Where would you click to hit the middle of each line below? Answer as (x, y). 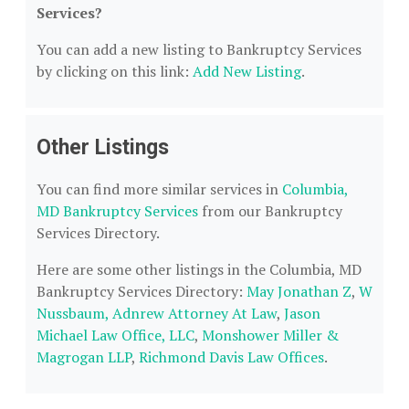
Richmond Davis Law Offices (231, 357)
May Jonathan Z (299, 291)
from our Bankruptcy (270, 211)
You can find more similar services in (159, 189)
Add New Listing (247, 71)
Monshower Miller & (270, 335)
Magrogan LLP (84, 357)
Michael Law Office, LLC (115, 335)
